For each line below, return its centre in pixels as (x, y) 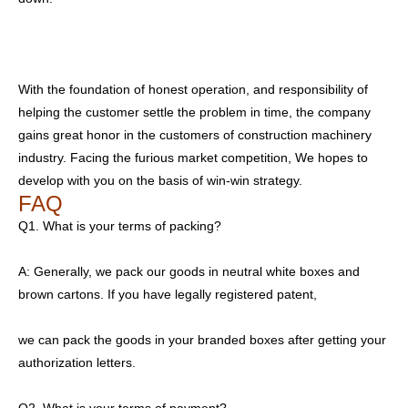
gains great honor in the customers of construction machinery (195, 135)
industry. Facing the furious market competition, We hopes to (193, 158)
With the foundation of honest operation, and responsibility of (193, 90)
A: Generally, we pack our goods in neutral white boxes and (189, 272)
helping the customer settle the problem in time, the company (194, 112)
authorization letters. (77, 363)
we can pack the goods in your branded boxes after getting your (202, 340)
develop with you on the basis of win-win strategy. (160, 181)
